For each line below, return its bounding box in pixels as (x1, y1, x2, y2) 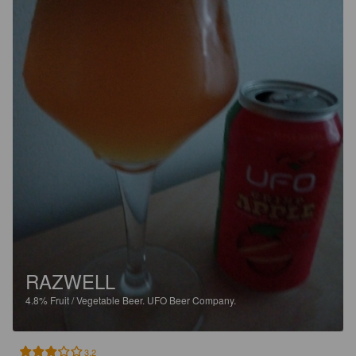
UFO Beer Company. (147, 293, 236, 308)
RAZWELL (25, 267, 115, 296)
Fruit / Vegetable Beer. (50, 293, 147, 308)
